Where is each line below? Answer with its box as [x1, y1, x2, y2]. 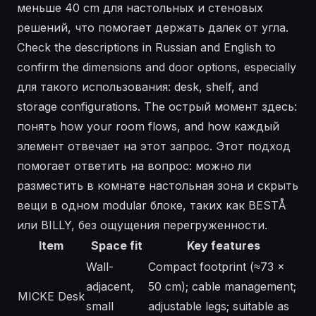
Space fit [90, 238, 142, 253]
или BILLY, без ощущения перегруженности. [17, 218, 267, 233]
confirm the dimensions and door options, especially [17, 60, 296, 75]
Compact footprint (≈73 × [148, 260, 285, 274]
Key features [186, 238, 260, 253]
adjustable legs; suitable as [148, 299, 289, 314]
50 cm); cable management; [148, 279, 296, 294]
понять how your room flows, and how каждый [17, 119, 279, 134]
